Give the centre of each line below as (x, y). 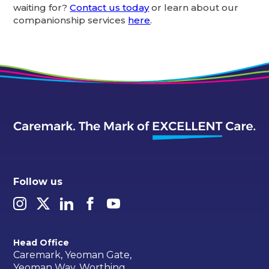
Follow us (38, 181)
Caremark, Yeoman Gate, (73, 255)
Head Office (41, 242)
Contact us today (110, 7)
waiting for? (42, 7)
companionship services (71, 20)
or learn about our (194, 7)
